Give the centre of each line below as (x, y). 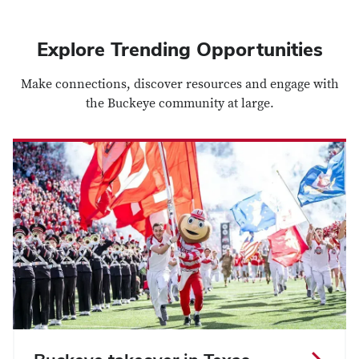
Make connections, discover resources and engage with (179, 85)
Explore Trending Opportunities (179, 50)
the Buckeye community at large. (179, 104)
